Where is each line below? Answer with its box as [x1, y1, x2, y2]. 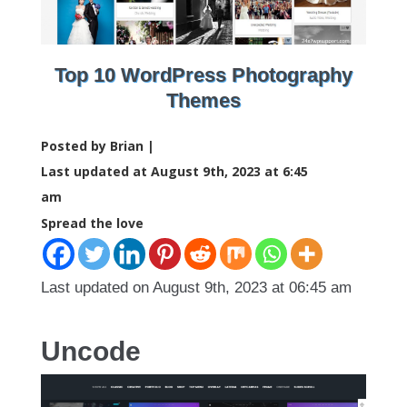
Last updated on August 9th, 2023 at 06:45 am [41, 279, 352, 296]
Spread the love [41, 214, 144, 232]
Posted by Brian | [41, 137, 154, 154]
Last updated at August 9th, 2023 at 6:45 [41, 163, 308, 180]
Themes [166, 89, 241, 112]
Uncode [41, 336, 141, 366]
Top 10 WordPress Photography [55, 64, 352, 86]
